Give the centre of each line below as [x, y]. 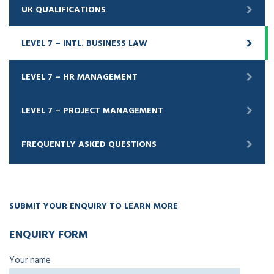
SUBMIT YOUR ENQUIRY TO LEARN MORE [94, 205]
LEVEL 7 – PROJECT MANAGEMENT [92, 110]
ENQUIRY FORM [49, 234]
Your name [30, 260]
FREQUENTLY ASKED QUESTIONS [89, 144]
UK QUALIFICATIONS [64, 9]
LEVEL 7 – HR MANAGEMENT [80, 77]
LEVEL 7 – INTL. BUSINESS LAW [84, 43]
